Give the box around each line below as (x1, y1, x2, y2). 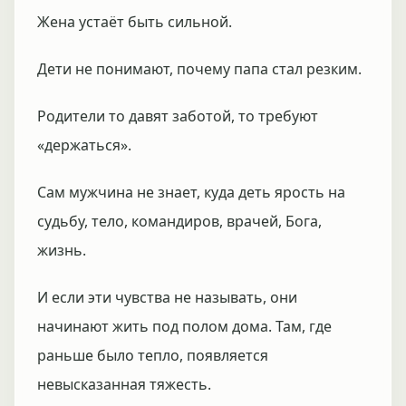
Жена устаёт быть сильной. (37, 12, 232, 32)
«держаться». (37, 135, 131, 155)
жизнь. (37, 240, 86, 260)
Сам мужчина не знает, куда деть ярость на (37, 182, 345, 202)
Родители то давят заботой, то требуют (37, 106, 318, 126)
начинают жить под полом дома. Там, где (37, 316, 332, 336)
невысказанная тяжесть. (37, 374, 211, 394)
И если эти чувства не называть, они (37, 287, 297, 307)
